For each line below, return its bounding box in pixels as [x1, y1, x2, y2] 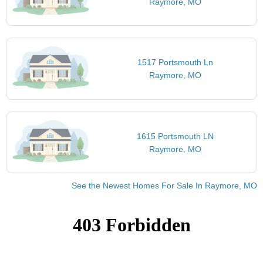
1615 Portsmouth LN [137, 131, 214, 141]
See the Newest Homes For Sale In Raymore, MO [72, 181, 257, 191]
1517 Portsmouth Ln [137, 58, 214, 68]
